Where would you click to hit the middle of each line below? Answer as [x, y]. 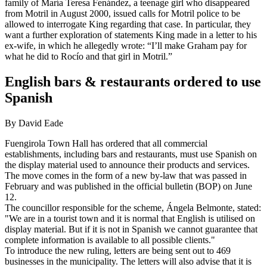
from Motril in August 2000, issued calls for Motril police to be [122, 14]
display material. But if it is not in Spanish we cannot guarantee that [131, 229]
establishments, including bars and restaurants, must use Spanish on [131, 154]
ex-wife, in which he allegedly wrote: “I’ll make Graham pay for [126, 46]
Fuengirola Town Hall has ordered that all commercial [106, 143]
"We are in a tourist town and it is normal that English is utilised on [130, 218]
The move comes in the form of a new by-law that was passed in [126, 175]
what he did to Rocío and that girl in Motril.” [89, 57]
